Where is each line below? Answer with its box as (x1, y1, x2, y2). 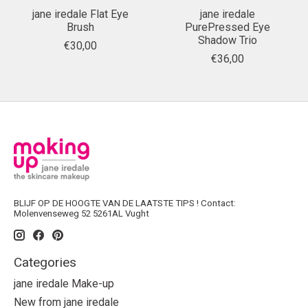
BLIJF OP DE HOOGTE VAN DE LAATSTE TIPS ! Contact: (14, 197, 236, 208)
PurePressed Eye (185, 20, 270, 34)
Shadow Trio (198, 33, 257, 47)
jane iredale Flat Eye (32, 7, 129, 21)
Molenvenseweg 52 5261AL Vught (14, 208, 149, 219)
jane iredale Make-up (14, 277, 114, 291)
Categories (14, 254, 76, 271)
